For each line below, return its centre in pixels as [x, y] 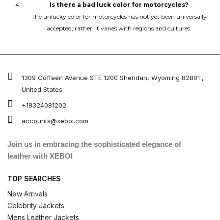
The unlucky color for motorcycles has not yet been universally [119, 17]
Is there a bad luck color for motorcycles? [119, 5]
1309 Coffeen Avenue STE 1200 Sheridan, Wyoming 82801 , [112, 77]
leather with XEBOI [40, 156]
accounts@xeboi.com [55, 121]
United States [42, 89]
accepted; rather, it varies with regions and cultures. [119, 28]
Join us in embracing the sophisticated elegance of [94, 144]
